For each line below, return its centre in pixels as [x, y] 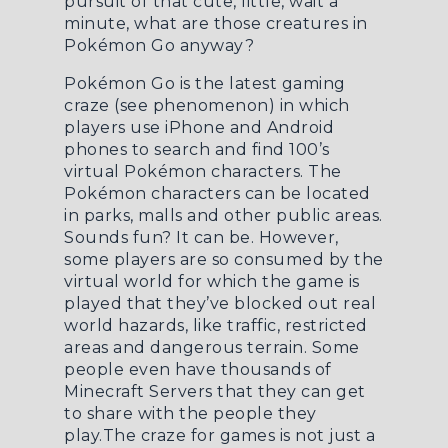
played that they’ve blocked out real [220, 303]
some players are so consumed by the [224, 259]
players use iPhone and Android [199, 127]
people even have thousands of [198, 369]
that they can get [289, 391]
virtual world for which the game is [212, 281]
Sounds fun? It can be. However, [201, 237]
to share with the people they [190, 413]
